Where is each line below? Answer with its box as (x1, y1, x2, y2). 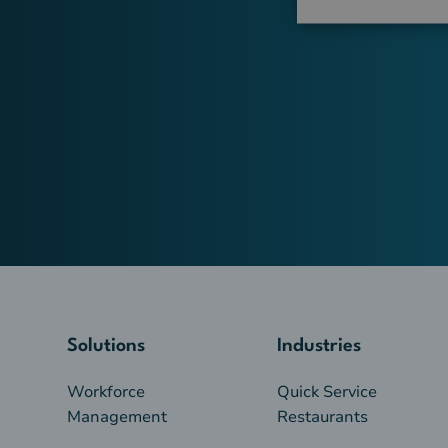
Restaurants (276, 406, 368, 429)
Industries (276, 337, 361, 356)
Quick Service (276, 381, 377, 404)
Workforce (67, 381, 146, 404)
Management (67, 406, 168, 429)
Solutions (67, 337, 146, 356)
